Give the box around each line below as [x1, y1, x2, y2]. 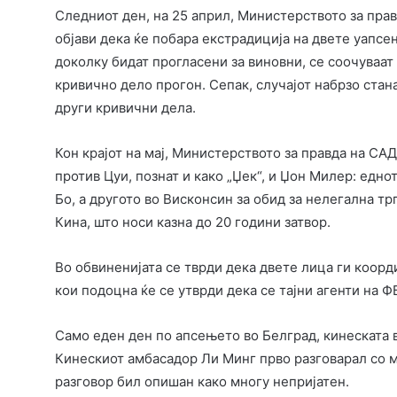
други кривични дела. [55, 99, 196, 117]
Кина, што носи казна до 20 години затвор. [55, 214, 331, 231]
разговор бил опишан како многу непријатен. [55, 373, 349, 391]
